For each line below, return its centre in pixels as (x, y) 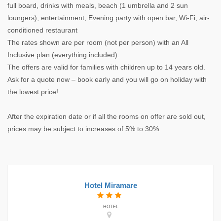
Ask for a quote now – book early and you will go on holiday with (107, 79)
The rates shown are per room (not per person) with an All (98, 42)
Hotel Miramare (110, 185)
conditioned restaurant (42, 30)
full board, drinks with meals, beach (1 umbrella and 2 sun (98, 5)
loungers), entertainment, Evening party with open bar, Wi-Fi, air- (109, 18)
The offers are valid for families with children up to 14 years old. (106, 67)
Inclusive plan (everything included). (63, 55)
